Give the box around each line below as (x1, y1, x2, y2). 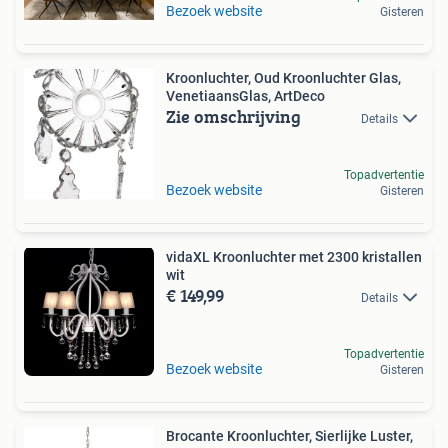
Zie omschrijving (166, 103, 301, 130)
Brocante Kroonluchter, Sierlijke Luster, (166, 428, 413, 444)
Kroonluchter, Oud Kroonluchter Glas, (166, 70, 401, 86)
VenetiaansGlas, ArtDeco (166, 88, 325, 104)
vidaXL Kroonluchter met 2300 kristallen (166, 249, 422, 265)
